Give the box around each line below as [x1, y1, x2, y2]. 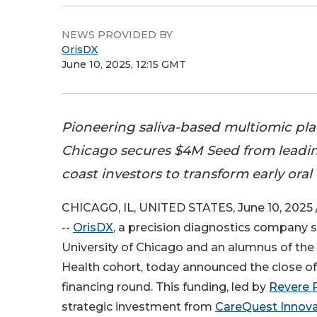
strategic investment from [62, 300, 215, 314]
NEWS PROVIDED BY [62, 28, 173, 41]
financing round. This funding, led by [62, 280, 269, 294]
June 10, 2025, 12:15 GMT [62, 58, 186, 71]
